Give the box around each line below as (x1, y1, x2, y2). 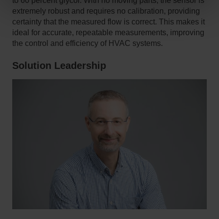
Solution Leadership (12, 60, 106, 71)
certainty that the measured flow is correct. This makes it (12, 18, 205, 26)
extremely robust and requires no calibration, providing (12, 7, 200, 16)
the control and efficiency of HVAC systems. (12, 39, 163, 48)
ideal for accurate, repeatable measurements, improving (12, 28, 204, 37)
